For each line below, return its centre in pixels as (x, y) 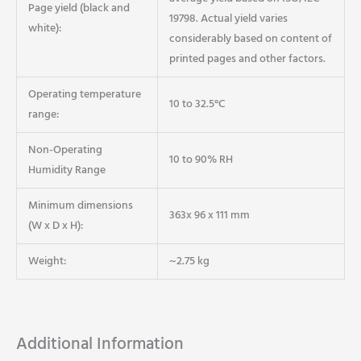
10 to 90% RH (201, 160)
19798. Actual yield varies (228, 19)
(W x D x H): (56, 226)
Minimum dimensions (80, 206)
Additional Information (100, 345)
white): (45, 29)
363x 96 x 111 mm (209, 216)
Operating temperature (84, 95)
